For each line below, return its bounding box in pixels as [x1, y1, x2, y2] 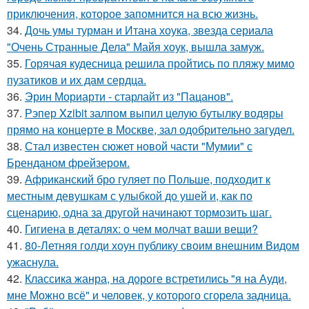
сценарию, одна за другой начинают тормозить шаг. [7, 203, 272, 220]
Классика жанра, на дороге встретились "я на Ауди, [25, 270, 287, 286]
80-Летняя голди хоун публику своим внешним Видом [25, 237, 299, 253]
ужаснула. [7, 253, 59, 270]
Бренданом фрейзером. [7, 154, 130, 170]
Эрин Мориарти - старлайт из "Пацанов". [25, 88, 233, 104]
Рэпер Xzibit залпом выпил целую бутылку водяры [25, 104, 283, 121]
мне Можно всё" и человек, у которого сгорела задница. [7, 286, 291, 303]
